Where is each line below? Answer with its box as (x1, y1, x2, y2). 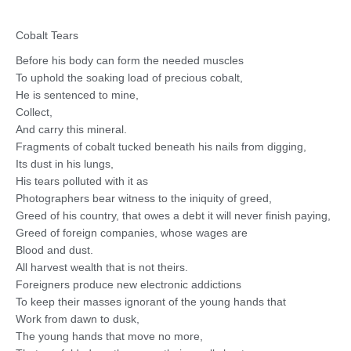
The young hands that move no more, (16, 330, 203, 342)
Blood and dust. (16, 244, 93, 256)
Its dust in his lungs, (16, 157, 114, 170)
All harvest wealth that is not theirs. (16, 261, 188, 273)
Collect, (16, 106, 52, 118)
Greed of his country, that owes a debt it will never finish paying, (16, 209, 331, 222)
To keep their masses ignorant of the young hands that (16, 295, 286, 308)
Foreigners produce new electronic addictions (16, 278, 241, 291)
